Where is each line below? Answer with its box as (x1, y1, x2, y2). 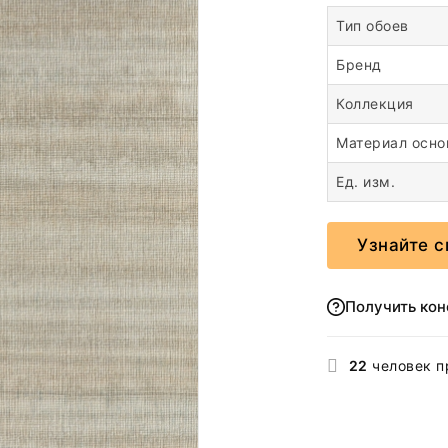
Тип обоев (336, 16, 409, 34)
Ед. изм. (336, 172, 395, 190)
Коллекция (336, 94, 414, 112)
